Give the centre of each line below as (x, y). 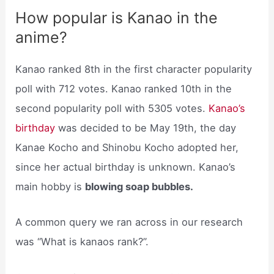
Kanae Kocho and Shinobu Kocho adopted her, (127, 148)
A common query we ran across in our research (129, 222)
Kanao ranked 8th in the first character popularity (134, 69)
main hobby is (50, 187)
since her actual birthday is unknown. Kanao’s (126, 167)
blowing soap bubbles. (139, 187)
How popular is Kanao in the (117, 18)
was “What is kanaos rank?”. (82, 242)
